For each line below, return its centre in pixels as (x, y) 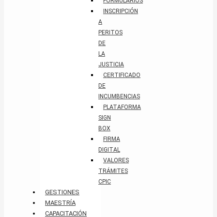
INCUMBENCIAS (119, 97)
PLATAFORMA (122, 107)
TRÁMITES (113, 171)
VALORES (116, 161)
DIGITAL (109, 150)
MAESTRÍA (60, 203)
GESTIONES (62, 192)
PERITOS (110, 33)
